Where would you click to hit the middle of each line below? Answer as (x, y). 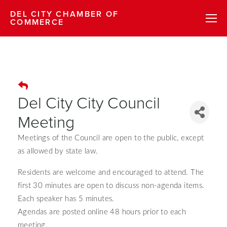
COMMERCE (37, 22)
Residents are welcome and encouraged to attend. (104, 173)
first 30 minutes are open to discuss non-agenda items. (111, 186)
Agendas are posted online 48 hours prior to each (102, 212)
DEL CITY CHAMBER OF (65, 14)
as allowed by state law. (59, 151)
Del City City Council (89, 102)
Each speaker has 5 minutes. (66, 199)
